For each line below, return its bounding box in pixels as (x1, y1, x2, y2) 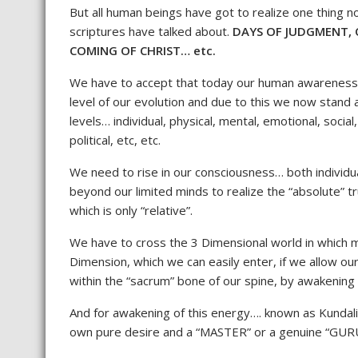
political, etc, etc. (70, 132, 161, 148)
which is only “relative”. (70, 202, 193, 218)
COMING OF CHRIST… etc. (70, 42, 216, 58)
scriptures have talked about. (70, 23, 229, 39)
